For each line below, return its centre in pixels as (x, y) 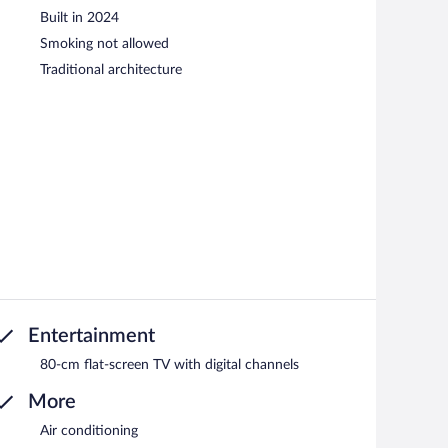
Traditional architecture (111, 70)
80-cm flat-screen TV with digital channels (169, 365)
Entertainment (91, 336)
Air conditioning (89, 431)
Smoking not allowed (104, 44)
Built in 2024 (79, 18)
